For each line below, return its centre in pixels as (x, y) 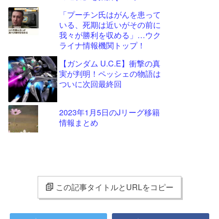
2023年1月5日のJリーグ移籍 (109, 112)
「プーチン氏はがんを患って (110, 14)
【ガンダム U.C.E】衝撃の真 (110, 63)
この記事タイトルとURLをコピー (115, 187)
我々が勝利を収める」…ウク (110, 35)
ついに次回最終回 (90, 84)
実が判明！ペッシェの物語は (110, 74)
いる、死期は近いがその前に (110, 25)
